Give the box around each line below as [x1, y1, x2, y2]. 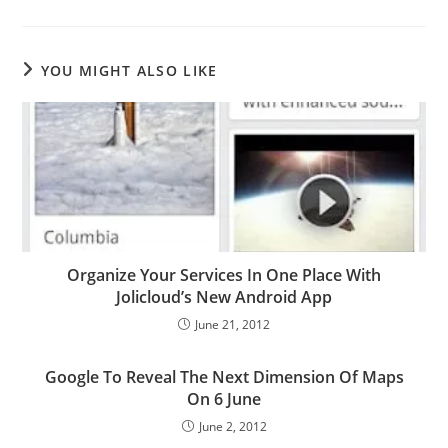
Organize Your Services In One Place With [67, 263, 381, 286]
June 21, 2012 [195, 315, 270, 333]
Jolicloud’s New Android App [116, 285, 332, 308]
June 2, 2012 [198, 417, 267, 435]
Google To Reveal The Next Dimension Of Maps [44, 365, 404, 388]
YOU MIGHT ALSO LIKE [40, 60, 218, 80]
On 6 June [187, 387, 261, 410]
